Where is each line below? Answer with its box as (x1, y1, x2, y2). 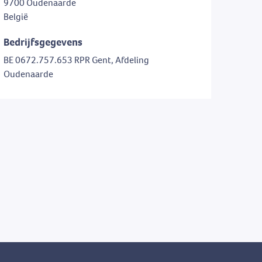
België (4, 10, 28, 23)
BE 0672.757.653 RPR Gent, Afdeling (4, 53, 149, 66)
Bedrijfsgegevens (4, 35, 82, 50)
